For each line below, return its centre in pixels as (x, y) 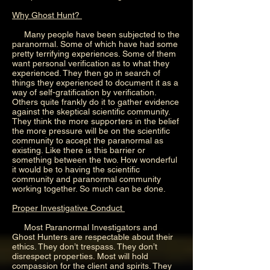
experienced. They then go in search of (86, 73)
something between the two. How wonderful (95, 159)
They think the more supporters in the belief (96, 121)
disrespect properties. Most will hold (80, 256)
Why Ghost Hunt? (47, 15)
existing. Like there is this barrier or (79, 150)
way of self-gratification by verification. (84, 92)
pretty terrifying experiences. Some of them (94, 53)
